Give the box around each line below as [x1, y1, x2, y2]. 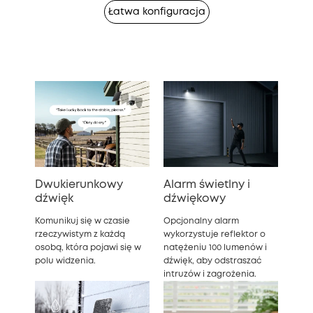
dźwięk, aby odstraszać [163, 256, 261, 265]
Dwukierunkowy [35, 179, 123, 190]
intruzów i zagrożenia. [163, 270, 256, 278]
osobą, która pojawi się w [35, 243, 141, 252]
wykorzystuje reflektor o [163, 230, 265, 238]
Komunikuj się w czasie [35, 217, 130, 225]
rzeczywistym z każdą [35, 230, 125, 238]
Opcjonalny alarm [163, 217, 239, 225]
